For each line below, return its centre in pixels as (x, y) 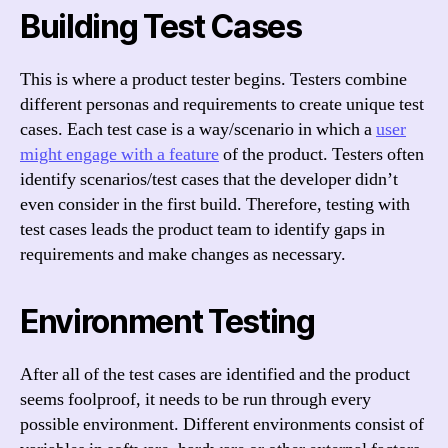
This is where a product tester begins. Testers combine (213, 79)
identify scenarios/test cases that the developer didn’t (209, 179)
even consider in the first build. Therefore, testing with (215, 204)
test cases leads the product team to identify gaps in (202, 229)
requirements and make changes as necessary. (183, 254)
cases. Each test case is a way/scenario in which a (198, 129)
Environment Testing (167, 321)
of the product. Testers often (321, 154)
